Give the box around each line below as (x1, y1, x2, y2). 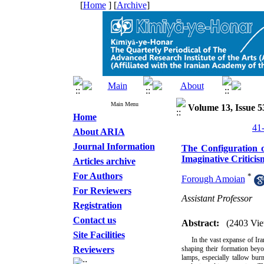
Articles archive (72, 156, 136, 166)
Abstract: (181, 218, 219, 228)
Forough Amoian (181, 174, 245, 184)
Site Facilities (72, 230, 125, 240)
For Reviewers (72, 186, 131, 196)
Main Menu (110, 101, 138, 107)
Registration (72, 200, 122, 210)
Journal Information (72, 141, 155, 151)
